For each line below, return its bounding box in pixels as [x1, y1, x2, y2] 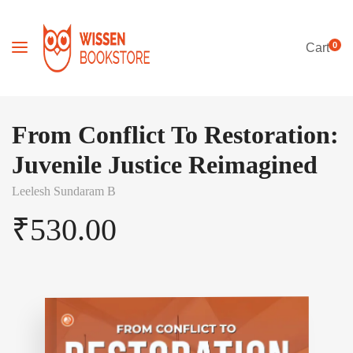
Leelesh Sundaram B [12, 184, 116, 198]
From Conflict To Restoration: [12, 121, 339, 149]
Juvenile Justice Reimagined [12, 150, 318, 179]
